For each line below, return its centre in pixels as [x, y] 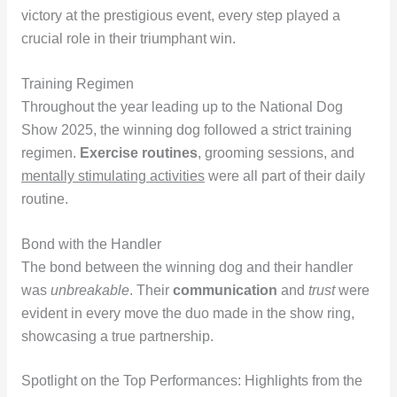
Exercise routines [138, 152]
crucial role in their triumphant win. [128, 38]
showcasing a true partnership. [117, 336]
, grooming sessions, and [276, 152]
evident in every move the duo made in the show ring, [187, 313]
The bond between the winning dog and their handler [187, 267]
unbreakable [90, 290]
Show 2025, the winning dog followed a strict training [186, 129]
